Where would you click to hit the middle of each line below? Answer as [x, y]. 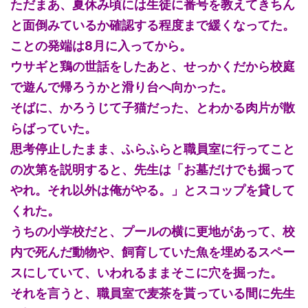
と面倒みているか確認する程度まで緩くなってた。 [153, 25]
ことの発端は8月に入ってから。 [101, 46]
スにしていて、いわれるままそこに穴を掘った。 [146, 273]
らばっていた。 [54, 129]
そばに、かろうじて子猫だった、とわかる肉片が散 [153, 108]
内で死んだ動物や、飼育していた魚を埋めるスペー [153, 252]
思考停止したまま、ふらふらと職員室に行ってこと [153, 149]
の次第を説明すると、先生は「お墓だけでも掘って [153, 170]
